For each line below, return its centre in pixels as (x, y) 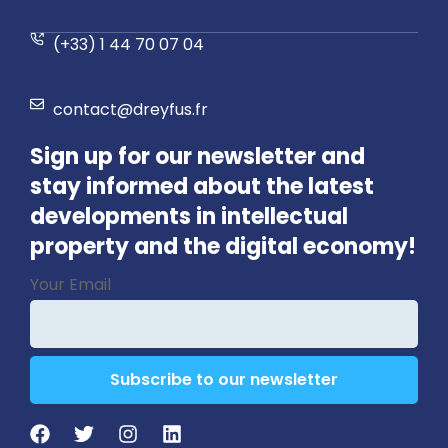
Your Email (70, 284)
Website (62, 274)
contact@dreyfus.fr (130, 109)
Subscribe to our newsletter (224, 379)
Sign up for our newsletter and (197, 156)
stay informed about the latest (202, 186)
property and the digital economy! (223, 246)
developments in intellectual (189, 216)
